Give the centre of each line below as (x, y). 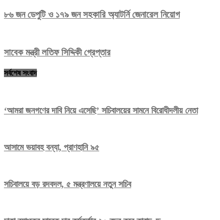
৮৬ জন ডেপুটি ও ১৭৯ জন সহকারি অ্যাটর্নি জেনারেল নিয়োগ (92, 14)
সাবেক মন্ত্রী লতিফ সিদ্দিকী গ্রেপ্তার (57, 53)
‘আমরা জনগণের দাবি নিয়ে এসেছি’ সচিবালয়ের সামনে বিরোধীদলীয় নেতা (101, 110)
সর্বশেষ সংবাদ (20, 73)
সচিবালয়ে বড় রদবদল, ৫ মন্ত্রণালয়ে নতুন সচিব (68, 184)
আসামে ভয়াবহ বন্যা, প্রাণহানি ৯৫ (52, 147)
